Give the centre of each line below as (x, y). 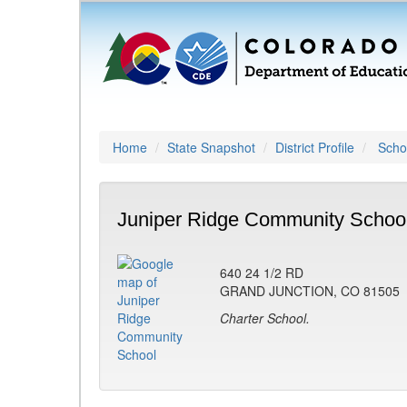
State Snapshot (211, 147)
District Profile (315, 147)
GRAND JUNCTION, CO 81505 (310, 291)
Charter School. (265, 318)
